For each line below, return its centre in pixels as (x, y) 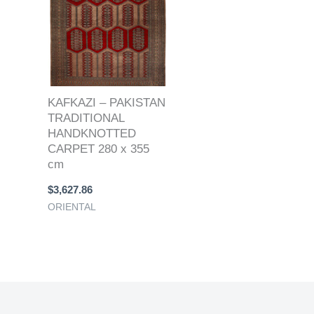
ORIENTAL (72, 206)
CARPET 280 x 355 (98, 149)
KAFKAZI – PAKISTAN (107, 103)
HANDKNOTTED (92, 134)
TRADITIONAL (86, 118)
